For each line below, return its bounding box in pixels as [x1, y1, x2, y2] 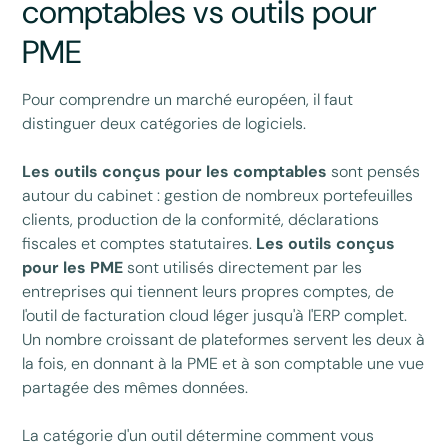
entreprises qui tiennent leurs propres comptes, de [22, 280, 395, 302]
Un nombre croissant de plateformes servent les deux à [22, 328, 426, 350]
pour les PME [22, 256, 124, 278]
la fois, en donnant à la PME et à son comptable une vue [22, 352, 425, 374]
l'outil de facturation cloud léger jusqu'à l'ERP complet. [22, 304, 408, 326]
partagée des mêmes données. [22, 376, 249, 398]
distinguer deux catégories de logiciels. [22, 112, 307, 134]
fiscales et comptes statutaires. [22, 232, 257, 254]
